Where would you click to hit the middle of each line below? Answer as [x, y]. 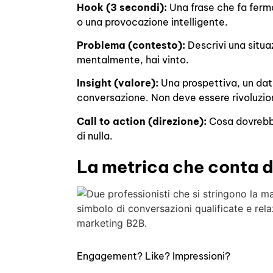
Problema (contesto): [131, 45]
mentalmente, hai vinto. [133, 59]
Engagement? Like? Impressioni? [154, 256]
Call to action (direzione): [142, 121]
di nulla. [95, 136]
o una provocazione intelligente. [153, 22]
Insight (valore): [118, 83]
